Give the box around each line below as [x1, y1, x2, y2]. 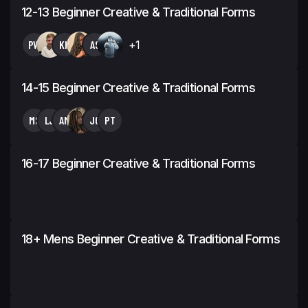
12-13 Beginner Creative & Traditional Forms [21, 4, 256, 19]
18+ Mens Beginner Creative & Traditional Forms [21, 231, 280, 246]
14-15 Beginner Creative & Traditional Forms [21, 80, 256, 95]
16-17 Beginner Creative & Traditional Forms [21, 155, 256, 170]
